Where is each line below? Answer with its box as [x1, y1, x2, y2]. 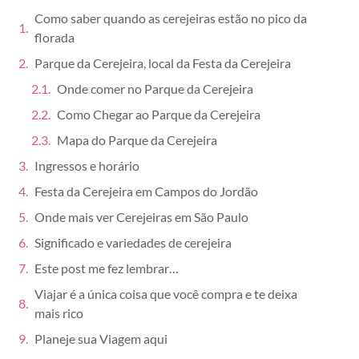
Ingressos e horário [34, 158, 139, 174]
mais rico [34, 305, 83, 321]
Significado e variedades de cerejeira [34, 235, 232, 251]
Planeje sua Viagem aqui [34, 331, 167, 347]
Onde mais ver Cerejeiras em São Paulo [34, 209, 248, 225]
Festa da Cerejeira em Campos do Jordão [34, 184, 258, 200]
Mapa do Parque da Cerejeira [56, 132, 217, 148]
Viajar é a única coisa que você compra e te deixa [34, 286, 297, 302]
